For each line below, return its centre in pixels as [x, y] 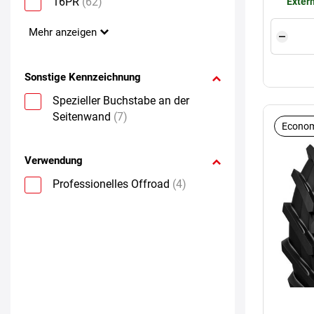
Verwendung [54, 160]
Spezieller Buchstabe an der [121, 100]
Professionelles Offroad [111, 184]
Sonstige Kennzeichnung [83, 77]
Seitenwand [82, 116]
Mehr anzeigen [63, 32]
